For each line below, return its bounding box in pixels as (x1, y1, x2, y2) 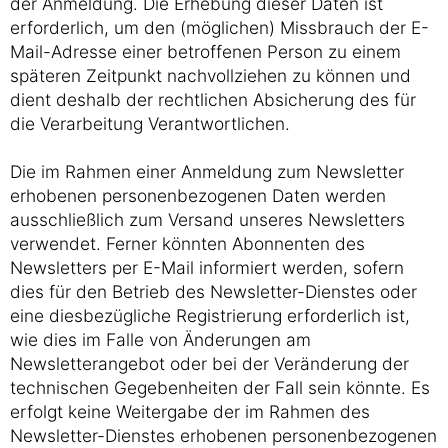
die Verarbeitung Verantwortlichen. (10, 113, 290, 134)
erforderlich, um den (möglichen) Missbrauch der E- (10, 17, 429, 38)
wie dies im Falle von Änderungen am (10, 329, 311, 350)
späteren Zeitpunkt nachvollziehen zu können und (10, 65, 411, 86)
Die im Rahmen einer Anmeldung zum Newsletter (10, 161, 404, 182)
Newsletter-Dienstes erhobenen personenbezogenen (10, 425, 437, 446)
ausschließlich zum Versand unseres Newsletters (10, 209, 405, 230)
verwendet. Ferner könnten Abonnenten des (10, 233, 365, 254)
